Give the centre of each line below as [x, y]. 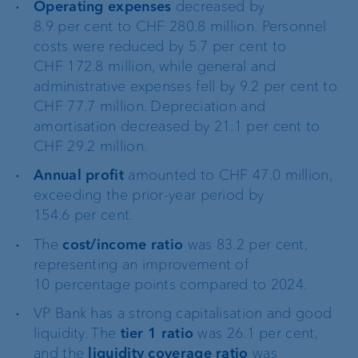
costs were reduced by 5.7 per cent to [160, 46]
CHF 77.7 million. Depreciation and [150, 106]
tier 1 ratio [157, 333]
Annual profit [79, 175]
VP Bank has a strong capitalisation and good [183, 313]
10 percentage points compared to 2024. [171, 284]
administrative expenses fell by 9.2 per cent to [186, 86]
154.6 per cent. [84, 215]
